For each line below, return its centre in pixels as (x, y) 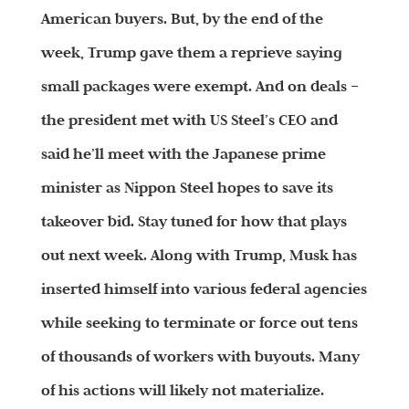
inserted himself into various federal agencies (204, 289)
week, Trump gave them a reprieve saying (191, 52)
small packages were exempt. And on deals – (199, 86)
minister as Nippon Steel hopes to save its (187, 188)
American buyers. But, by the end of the (182, 19)
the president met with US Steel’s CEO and (189, 120)
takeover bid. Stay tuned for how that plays (194, 221)
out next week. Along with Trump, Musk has (199, 255)
